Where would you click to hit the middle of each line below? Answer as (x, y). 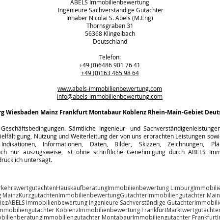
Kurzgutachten (39, 195)
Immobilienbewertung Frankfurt (123, 210)
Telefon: (110, 57)
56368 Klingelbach (110, 33)
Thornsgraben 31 (110, 26)
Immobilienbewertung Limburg (151, 188)
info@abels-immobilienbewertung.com (110, 96)
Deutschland (110, 41)
